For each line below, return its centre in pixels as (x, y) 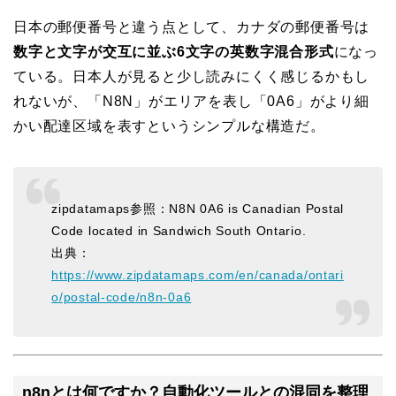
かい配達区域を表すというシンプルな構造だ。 (169, 126)
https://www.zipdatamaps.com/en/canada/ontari (198, 274)
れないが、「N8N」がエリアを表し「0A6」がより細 (191, 102)
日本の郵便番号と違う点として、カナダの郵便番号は (192, 27)
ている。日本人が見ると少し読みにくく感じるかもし (192, 77)
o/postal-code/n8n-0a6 (122, 297)
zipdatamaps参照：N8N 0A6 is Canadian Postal (198, 208)
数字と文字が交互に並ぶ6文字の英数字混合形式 (174, 52)
